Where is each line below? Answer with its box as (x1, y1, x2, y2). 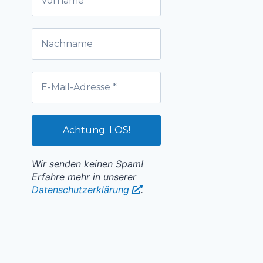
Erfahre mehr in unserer (32, 171, 136, 183)
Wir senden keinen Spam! (32, 158, 143, 170)
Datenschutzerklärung (32, 184, 129, 196)
